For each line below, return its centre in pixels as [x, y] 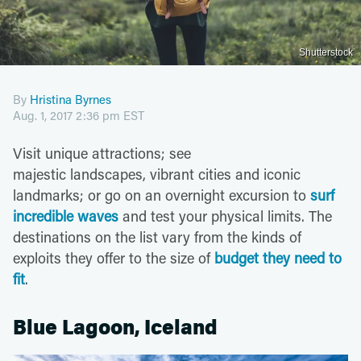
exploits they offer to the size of [114, 257]
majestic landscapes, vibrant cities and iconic [157, 174]
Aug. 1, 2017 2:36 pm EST [79, 115]
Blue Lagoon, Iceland [115, 327]
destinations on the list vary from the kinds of [157, 237]
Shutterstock [326, 52]
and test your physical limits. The [225, 216]
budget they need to [278, 257]
